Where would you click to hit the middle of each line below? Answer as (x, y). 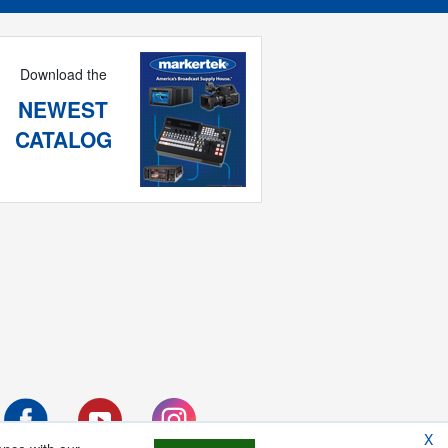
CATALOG (63, 139)
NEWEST (63, 109)
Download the (63, 74)
